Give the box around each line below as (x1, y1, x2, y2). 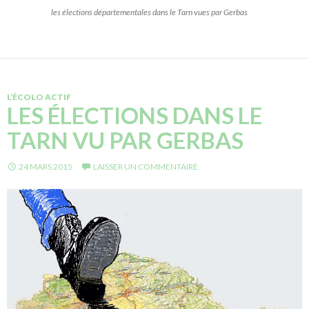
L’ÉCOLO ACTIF (7, 92, 71, 103)
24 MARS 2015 (19, 161, 72, 172)
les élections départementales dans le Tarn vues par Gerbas (51, 7, 248, 18)
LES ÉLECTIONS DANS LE (7, 101, 262, 130)
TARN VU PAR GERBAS (7, 126, 243, 154)
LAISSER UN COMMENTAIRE (93, 161, 198, 172)
